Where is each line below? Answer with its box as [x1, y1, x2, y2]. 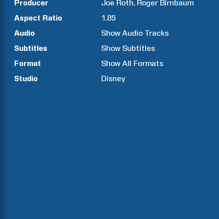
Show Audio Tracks [101, 28, 169, 38]
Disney [101, 74, 126, 83]
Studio [14, 74, 38, 83]
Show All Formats [101, 59, 164, 68]
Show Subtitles [101, 44, 155, 53]
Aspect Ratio [14, 13, 62, 22]
